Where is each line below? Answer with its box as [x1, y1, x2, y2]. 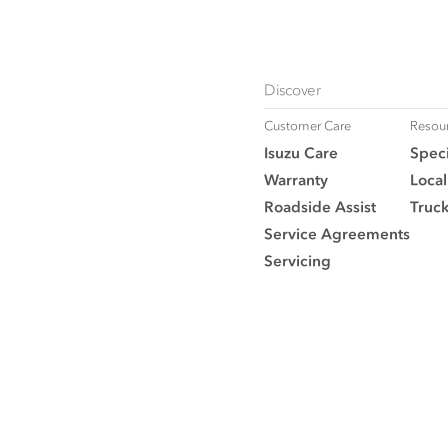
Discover [264, 79, 321, 99]
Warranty [264, 169, 328, 189]
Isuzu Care [264, 142, 338, 162]
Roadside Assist [264, 196, 376, 216]
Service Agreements [264, 223, 410, 243]
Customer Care [264, 116, 351, 134]
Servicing [264, 250, 331, 270]
